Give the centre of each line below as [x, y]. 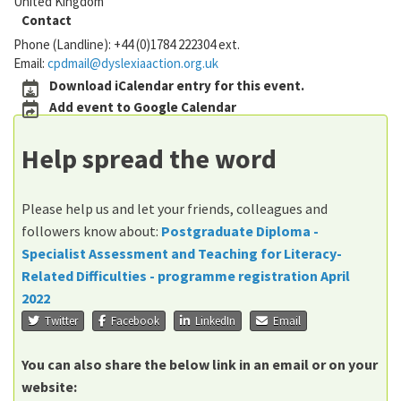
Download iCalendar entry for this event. [176, 85]
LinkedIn [213, 320]
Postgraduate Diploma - [240, 231]
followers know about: [91, 231]
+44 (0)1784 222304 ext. [178, 44]
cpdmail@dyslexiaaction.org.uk [133, 63]
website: [49, 386]
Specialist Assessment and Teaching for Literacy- [182, 253]
